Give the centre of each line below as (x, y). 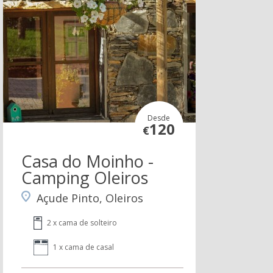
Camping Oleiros (84, 178)
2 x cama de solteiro (82, 223)
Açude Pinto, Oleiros (90, 198)
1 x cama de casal (83, 247)
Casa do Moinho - (87, 161)
